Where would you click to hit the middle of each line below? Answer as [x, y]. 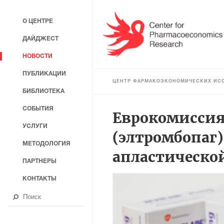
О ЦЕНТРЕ [38, 21]
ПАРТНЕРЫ [39, 161]
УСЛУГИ [35, 126]
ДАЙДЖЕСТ [40, 39]
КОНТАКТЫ [39, 179]
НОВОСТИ [37, 56]
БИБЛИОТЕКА [43, 91]
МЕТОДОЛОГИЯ [46, 144]
